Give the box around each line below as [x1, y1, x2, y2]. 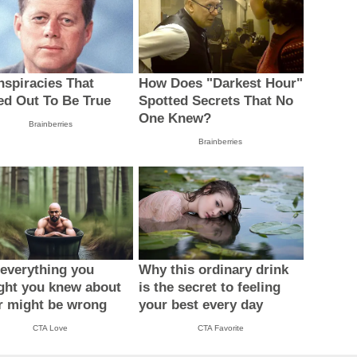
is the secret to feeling [138, 279, 280, 295]
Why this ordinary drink [138, 261, 288, 277]
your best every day [138, 296, 263, 312]
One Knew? [138, 111, 211, 127]
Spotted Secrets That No [138, 93, 293, 109]
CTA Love [33, 323, 69, 332]
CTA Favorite [197, 323, 244, 332]
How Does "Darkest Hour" [138, 76, 303, 92]
